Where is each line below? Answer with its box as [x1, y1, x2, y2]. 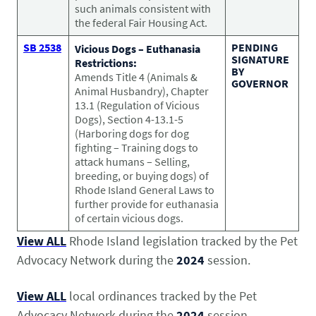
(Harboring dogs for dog [75, 126, 189, 140]
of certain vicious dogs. [75, 210, 188, 225]
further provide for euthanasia [75, 196, 219, 211]
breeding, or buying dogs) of [75, 168, 209, 183]
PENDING [231, 39, 278, 54]
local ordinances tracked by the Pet [66, 287, 257, 304]
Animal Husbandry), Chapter [75, 83, 209, 98]
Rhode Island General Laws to [75, 182, 214, 197]
